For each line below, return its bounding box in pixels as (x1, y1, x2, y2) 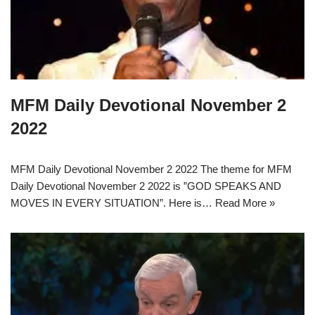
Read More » (215, 197, 275, 210)
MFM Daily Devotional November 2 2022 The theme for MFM (11, 163, 292, 176)
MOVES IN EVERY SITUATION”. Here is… (11, 197, 215, 210)
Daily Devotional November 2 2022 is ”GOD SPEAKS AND (11, 180, 281, 193)
